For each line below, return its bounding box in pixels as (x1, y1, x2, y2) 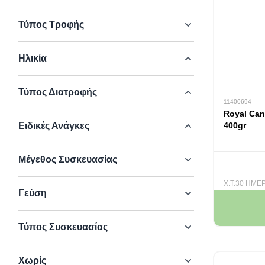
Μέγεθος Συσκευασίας (18, 154, 117, 164)
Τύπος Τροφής (18, 20, 84, 30)
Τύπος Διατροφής (18, 87, 97, 97)
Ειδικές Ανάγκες (18, 121, 89, 131)
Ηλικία (18, 53, 47, 63)
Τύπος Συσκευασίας (18, 222, 108, 232)
